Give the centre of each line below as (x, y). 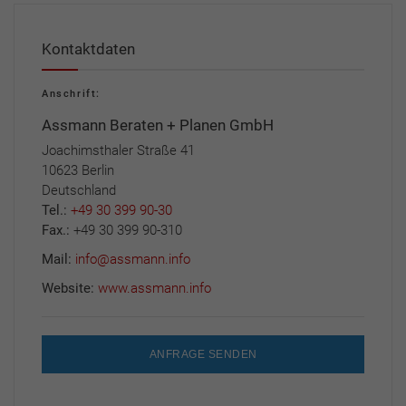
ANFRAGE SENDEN (203, 354)
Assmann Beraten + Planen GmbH (158, 125)
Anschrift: (71, 93)
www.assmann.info (155, 288)
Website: (70, 288)
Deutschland (79, 190)
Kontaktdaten (88, 48)
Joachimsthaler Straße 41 (118, 150)
